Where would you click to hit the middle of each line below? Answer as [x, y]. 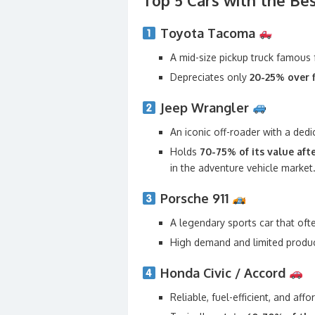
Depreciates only [210, 77]
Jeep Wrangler [204, 108]
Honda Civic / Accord [223, 273]
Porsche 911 [194, 198]
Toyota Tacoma [207, 33]
